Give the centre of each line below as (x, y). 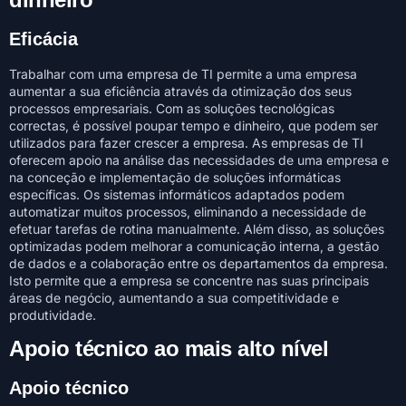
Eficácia (43, 39)
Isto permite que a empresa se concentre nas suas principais (189, 280)
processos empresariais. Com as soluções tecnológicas (172, 108)
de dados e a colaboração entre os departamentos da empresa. (198, 263)
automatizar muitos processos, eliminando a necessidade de (188, 211)
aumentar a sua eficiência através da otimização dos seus (180, 91)
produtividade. (53, 314)
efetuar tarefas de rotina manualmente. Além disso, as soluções (197, 228)
